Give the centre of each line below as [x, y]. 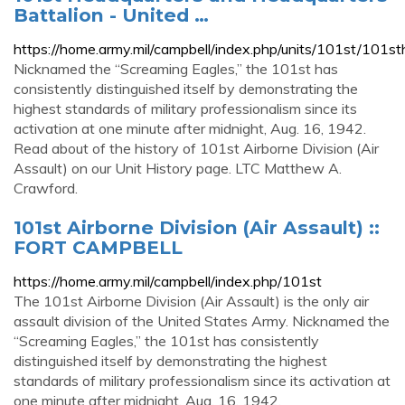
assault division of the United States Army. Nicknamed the [202, 321]
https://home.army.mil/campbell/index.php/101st [168, 281]
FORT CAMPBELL [98, 247]
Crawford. [46, 188]
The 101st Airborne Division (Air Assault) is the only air [191, 301]
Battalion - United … [111, 15]
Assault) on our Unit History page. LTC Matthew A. [178, 168]
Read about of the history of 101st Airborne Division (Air [196, 148]
